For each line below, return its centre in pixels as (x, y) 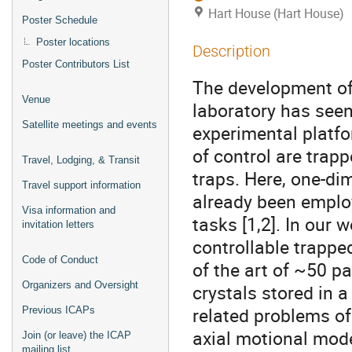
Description (231, 51)
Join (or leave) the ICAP (77, 335)
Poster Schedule (60, 20)
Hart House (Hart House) (276, 13)
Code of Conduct (60, 260)
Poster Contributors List (76, 64)
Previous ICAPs (59, 310)
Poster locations (73, 42)
